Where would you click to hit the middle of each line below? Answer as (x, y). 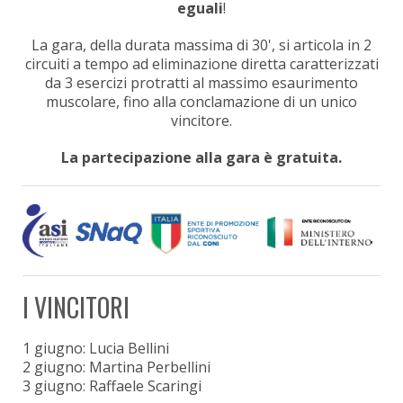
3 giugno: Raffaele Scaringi (112, 386)
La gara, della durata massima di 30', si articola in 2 (201, 45)
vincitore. (201, 120)
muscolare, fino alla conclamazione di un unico (201, 101)
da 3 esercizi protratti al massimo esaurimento (201, 82)
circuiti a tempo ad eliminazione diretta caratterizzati (201, 63)
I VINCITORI (76, 308)
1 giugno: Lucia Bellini (96, 349)
